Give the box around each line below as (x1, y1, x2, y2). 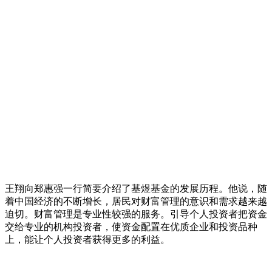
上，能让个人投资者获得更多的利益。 (5, 234, 170, 245)
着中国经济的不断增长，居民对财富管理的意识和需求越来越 (5, 195, 267, 206)
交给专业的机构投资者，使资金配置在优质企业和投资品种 (5, 221, 257, 232)
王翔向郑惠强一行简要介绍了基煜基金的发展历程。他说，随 (5, 183, 267, 194)
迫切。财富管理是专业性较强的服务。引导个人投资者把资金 (5, 208, 267, 219)
